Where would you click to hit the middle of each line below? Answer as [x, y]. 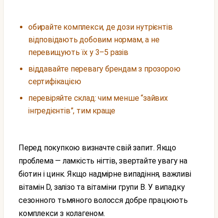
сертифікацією [55, 82]
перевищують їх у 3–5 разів [78, 52]
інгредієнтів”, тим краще [72, 111]
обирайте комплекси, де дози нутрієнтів [100, 27]
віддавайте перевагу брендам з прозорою [104, 69]
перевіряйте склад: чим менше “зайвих [98, 98]
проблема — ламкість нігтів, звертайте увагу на [103, 161]
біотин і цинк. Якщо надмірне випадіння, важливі [105, 174]
